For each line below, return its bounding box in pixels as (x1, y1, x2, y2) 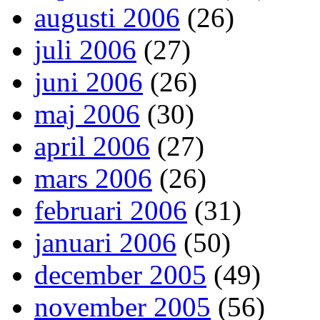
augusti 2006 (34, 2, 180, 34)
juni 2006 (34, 66, 143, 98)
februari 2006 (34, 195, 187, 226)
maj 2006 (34, 99, 140, 130)
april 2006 (34, 131, 150, 162)
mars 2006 (34, 163, 152, 194)
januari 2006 (34, 227, 176, 259)
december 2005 (34, 259, 206, 291)
